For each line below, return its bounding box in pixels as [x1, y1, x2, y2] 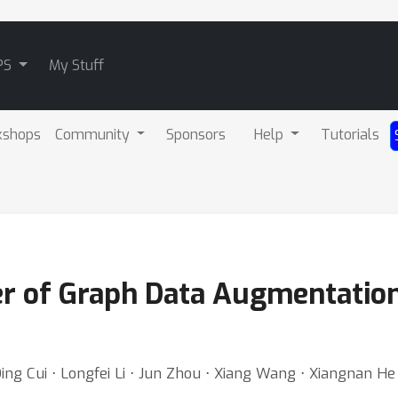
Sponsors [166, 124, 227, 144]
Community [54, 124, 133, 144]
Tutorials [321, 124, 380, 144]
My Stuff [48, 56, 104, 75]
